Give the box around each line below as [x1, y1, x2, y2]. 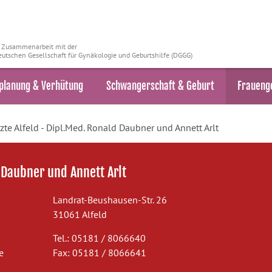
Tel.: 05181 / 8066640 [52, 232, 146, 244]
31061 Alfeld [52, 208, 107, 220]
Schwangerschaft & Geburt [106, 80, 214, 92]
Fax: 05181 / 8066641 [52, 246, 146, 259]
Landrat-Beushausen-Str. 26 [52, 194, 167, 206]
